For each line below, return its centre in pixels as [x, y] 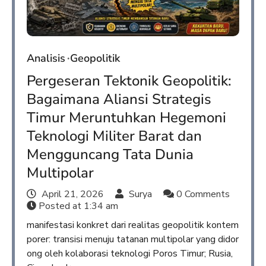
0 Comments [202, 194]
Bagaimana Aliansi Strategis [119, 99]
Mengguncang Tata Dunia [110, 155]
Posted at [60, 206]
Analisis [46, 58]
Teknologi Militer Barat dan [114, 136]
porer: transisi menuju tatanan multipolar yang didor [133, 240]
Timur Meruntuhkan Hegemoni [126, 118]
